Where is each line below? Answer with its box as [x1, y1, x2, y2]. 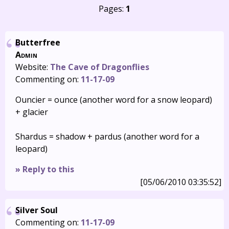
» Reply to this [15, 164, 74, 175]
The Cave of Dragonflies [50, 61, 149, 73]
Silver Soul [15, 204, 58, 216]
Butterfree [15, 37, 60, 48]
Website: [15, 61, 50, 73]
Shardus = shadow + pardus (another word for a [15, 131, 199, 142]
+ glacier [15, 106, 48, 118]
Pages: [99, 3, 126, 14]
